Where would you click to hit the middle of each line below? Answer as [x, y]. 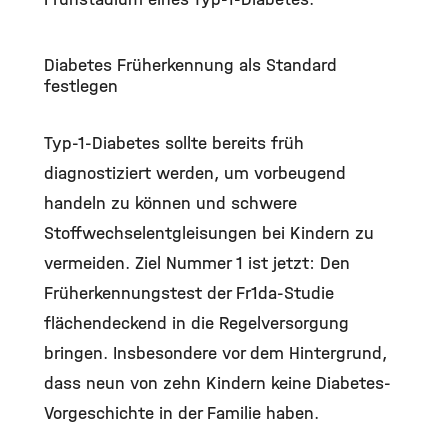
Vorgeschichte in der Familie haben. [181, 413]
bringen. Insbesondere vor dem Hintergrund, [215, 353]
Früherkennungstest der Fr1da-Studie [189, 293]
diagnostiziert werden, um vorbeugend [195, 173]
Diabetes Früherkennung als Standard [190, 65]
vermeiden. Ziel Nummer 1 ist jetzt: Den [197, 263]
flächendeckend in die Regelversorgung [196, 323]
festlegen [81, 86]
